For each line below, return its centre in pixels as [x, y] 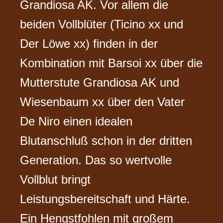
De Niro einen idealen [76, 121]
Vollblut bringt [56, 179]
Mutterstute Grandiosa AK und [100, 82]
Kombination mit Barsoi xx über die [111, 63]
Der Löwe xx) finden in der [89, 43]
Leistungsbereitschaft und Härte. [105, 199]
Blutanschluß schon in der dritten [106, 140]
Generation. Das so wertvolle [96, 160]
